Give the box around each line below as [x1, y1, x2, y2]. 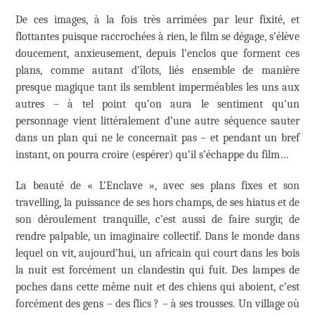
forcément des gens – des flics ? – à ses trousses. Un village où [15, 297, 300, 310]
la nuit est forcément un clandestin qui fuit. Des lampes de [15, 263, 300, 276]
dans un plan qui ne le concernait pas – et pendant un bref [15, 131, 300, 144]
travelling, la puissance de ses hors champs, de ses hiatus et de [15, 195, 300, 209]
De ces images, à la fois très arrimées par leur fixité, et [15, 13, 300, 26]
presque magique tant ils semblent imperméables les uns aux [15, 80, 300, 94]
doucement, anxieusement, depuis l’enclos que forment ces [15, 46, 300, 60]
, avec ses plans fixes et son [155, 179, 300, 192]
